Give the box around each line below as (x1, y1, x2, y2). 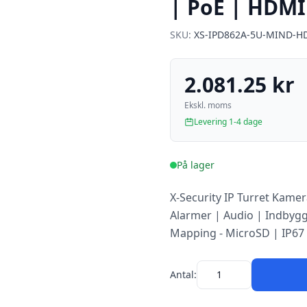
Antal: (170, 268, 197, 281)
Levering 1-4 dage (194, 116, 262, 127)
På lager (177, 158, 214, 171)
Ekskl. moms (184, 99, 232, 111)
